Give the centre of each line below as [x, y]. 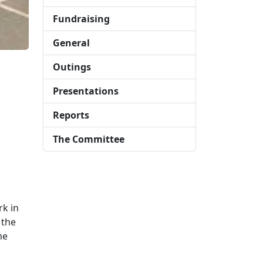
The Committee [89, 139]
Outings [72, 67]
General [71, 43]
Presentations [86, 91]
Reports [71, 115]
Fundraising [81, 19]
